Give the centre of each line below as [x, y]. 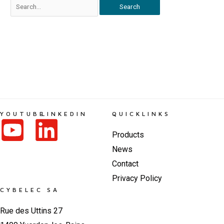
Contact [125, 164]
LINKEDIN [65, 114]
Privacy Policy [137, 178]
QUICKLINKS [141, 114]
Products [128, 135]
